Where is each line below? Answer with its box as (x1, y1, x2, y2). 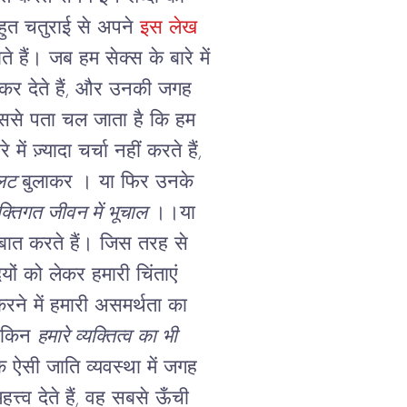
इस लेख (139, 18, 197, 38)
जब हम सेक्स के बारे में (48, 49, 210, 69)
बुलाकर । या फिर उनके (21, 173, 194, 193)
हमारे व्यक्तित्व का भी (36, 327, 177, 347)
